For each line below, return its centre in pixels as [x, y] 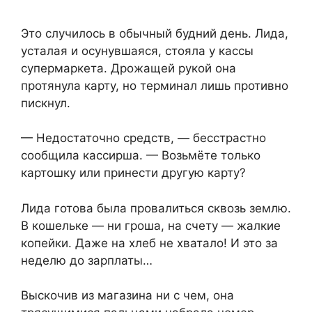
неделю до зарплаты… [87, 260]
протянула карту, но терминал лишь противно [155, 85]
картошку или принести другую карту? [133, 173]
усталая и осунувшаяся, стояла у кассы [137, 50]
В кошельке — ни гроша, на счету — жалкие [151, 225]
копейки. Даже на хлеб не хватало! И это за [149, 243]
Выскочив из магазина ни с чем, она [127, 296]
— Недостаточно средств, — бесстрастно [143, 138]
